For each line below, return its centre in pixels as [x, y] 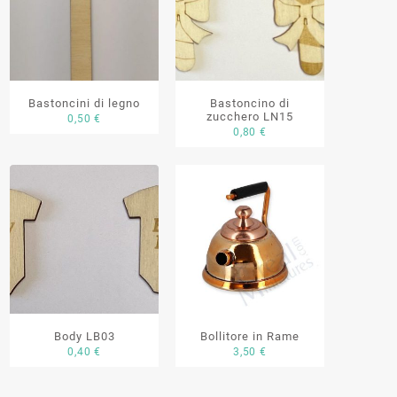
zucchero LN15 [249, 117]
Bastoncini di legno [85, 104]
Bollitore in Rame [249, 336]
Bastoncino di [249, 104]
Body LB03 [84, 336]
